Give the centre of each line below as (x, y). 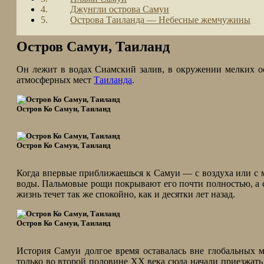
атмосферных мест (55, 80)
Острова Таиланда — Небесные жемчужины (161, 20)
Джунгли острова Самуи (120, 9)
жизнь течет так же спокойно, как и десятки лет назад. (126, 194)
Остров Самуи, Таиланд (93, 47)
